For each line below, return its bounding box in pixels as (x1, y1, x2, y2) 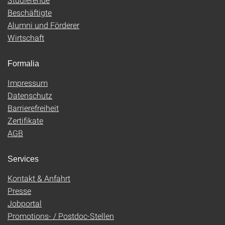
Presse (8, 185, 31, 196)
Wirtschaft (8, 32, 44, 43)
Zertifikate (8, 115, 43, 126)
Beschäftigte (8, 7, 52, 18)
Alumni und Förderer (8, 20, 79, 30)
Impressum (8, 77, 48, 88)
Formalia (8, 59, 39, 68)
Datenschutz (8, 90, 52, 100)
